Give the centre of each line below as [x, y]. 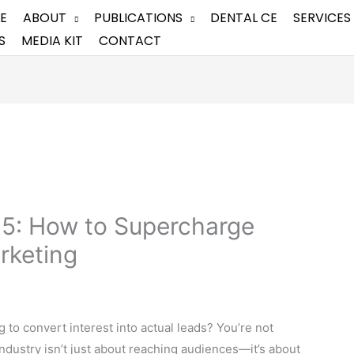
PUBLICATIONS [138, 18]
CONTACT [130, 41]
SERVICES [322, 18]
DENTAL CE [244, 18]
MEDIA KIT [52, 41]
